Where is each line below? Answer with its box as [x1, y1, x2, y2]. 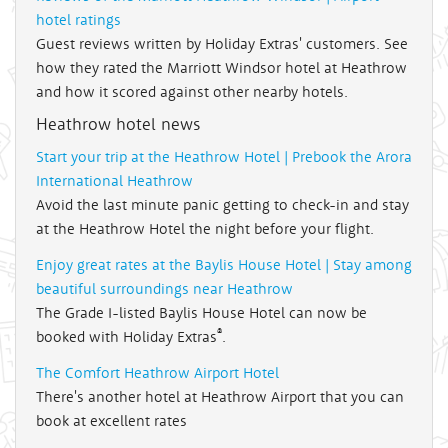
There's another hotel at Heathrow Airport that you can [36, 387, 404, 407]
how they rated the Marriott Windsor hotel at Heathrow [36, 58, 407, 78]
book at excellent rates [36, 411, 187, 431]
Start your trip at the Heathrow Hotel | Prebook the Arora [36, 147, 412, 167]
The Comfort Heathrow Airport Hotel [36, 363, 279, 383]
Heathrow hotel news [36, 113, 200, 136]
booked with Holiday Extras [36, 327, 217, 347]
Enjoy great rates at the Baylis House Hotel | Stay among [36, 255, 412, 275]
